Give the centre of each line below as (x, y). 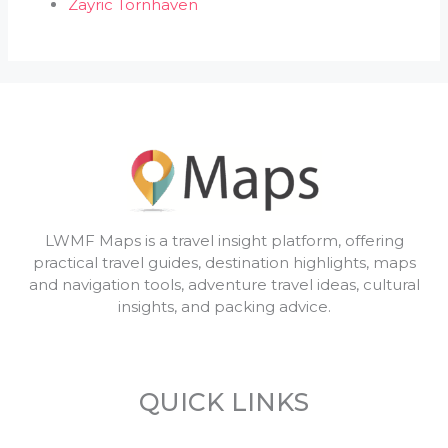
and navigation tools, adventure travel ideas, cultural (224, 284)
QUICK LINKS (224, 401)
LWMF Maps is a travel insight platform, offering (224, 240)
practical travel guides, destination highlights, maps (224, 262)
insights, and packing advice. (224, 306)
